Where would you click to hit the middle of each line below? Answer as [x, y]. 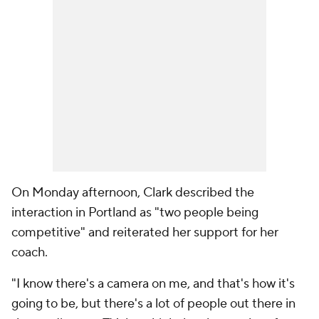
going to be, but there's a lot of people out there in [153, 304]
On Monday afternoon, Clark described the [133, 193]
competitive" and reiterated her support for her [145, 232]
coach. [31, 252]
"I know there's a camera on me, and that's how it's [153, 284]
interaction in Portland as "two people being [135, 213]
